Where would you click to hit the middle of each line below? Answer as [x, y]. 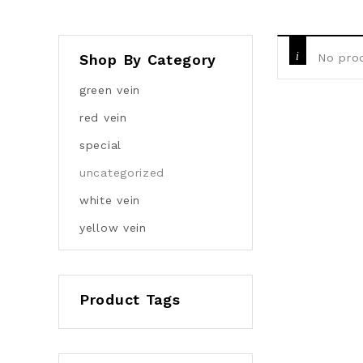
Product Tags [130, 299]
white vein [110, 200]
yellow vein [113, 228]
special [100, 145]
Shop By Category [148, 60]
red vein [103, 117]
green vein [110, 90]
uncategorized [122, 173]
